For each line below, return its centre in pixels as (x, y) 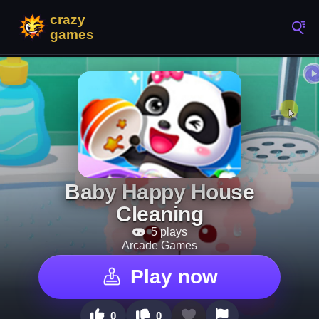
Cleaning (159, 214)
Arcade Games (159, 245)
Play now (174, 277)
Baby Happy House (159, 192)
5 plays (167, 232)
